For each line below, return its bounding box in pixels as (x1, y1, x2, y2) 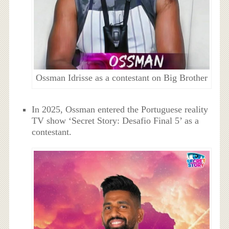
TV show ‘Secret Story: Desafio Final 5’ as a (32, 115, 199, 126)
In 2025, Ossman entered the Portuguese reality (32, 104, 209, 114)
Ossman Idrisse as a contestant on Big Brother (35, 73, 208, 83)
